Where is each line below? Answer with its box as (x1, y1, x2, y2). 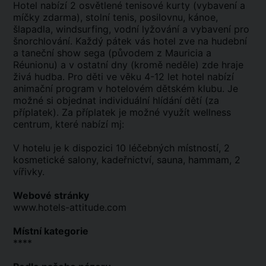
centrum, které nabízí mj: (13, 118, 124, 131)
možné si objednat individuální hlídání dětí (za (13, 94, 219, 107)
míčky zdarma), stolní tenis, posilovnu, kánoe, (13, 11, 218, 24)
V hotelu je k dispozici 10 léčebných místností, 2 (13, 142, 230, 154)
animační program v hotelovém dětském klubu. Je (13, 83, 238, 95)
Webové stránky (13, 189, 89, 202)
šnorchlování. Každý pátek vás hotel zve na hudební (13, 35, 247, 47)
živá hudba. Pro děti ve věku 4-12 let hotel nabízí (13, 71, 234, 83)
